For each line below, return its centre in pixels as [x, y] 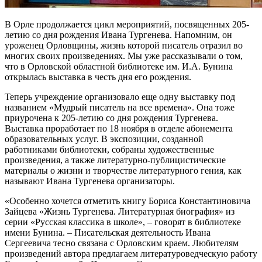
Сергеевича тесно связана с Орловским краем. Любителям [122, 243]
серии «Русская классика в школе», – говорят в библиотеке [123, 222]
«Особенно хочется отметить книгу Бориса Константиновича [127, 201]
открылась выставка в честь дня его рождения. [98, 77]
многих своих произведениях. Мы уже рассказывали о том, [124, 56]
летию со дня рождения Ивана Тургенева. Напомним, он [118, 35]
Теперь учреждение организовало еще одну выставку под [120, 97]
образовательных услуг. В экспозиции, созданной [104, 139]
